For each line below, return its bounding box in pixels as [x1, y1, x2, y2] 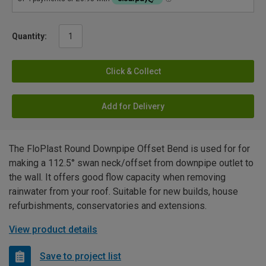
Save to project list [40, 251, 121, 262]
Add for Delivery [102, 101, 164, 111]
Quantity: [12, 31, 47, 41]
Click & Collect [105, 66, 161, 76]
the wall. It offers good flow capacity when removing [9, 171, 226, 183]
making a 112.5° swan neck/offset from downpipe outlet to [9, 157, 254, 169]
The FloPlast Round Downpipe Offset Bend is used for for [9, 142, 250, 154]
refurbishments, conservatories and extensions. [9, 199, 207, 211]
